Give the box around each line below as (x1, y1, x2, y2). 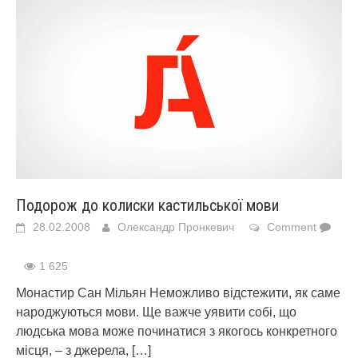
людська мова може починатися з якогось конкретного (16, 324, 337, 338)
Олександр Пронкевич (117, 221, 234, 233)
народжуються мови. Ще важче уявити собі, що (16, 305, 296, 319)
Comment (267, 221, 316, 233)
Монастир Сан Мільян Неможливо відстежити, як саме (16, 286, 340, 300)
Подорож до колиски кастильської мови (16, 196, 279, 215)
